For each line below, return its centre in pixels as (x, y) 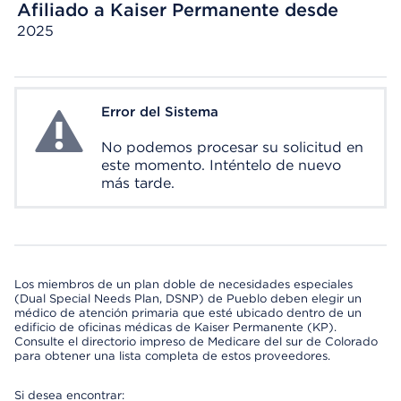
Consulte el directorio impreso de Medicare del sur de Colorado (196, 341)
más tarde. (138, 183)
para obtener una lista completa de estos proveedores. (172, 356)
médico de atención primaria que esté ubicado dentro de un (188, 313)
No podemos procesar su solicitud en (232, 147)
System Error (76, 113)
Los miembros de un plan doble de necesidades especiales (183, 284)
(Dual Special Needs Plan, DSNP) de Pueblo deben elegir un (188, 299)
